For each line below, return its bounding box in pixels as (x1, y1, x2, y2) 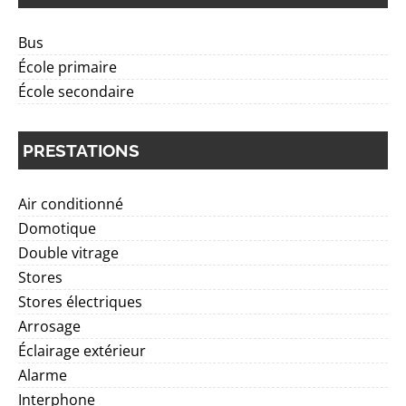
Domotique (18, 218, 96, 238)
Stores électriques (18, 292, 142, 312)
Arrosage (18, 316, 81, 336)
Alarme (18, 365, 67, 385)
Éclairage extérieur (18, 341, 146, 361)
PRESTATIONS (23, 140, 140, 160)
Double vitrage (18, 243, 119, 263)
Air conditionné (18, 194, 123, 214)
